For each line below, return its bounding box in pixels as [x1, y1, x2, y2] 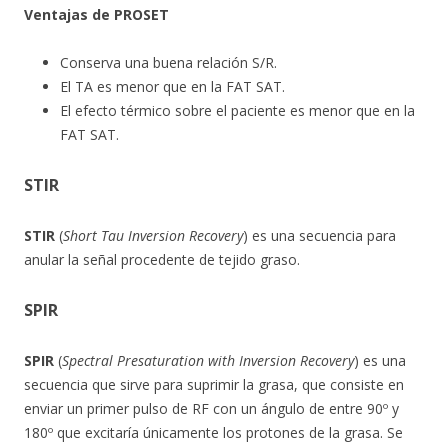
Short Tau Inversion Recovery [63, 226, 243, 245]
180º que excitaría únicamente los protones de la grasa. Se [24, 423, 403, 442]
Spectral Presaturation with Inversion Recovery [62, 351, 354, 370]
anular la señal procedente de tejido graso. [24, 250, 300, 269]
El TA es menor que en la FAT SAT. [60, 77, 285, 96]
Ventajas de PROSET [24, 5, 169, 24]
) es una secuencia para [243, 226, 396, 245]
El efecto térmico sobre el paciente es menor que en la [60, 101, 415, 120]
